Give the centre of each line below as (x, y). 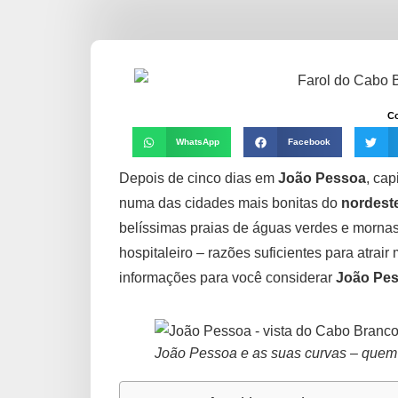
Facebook (309, 142)
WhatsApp (198, 142)
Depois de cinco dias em (199, 179)
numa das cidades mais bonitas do (230, 203)
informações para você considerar (227, 278)
